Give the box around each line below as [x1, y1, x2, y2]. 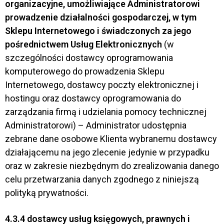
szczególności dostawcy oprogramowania [5, 52, 173, 63]
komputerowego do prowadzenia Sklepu [5, 65, 164, 76]
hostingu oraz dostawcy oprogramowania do [5, 92, 181, 103]
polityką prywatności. [5, 187, 88, 198]
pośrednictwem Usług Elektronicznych [5, 38, 162, 49]
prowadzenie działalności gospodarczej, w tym [5, 11, 196, 22]
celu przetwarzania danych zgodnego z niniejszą [5, 173, 199, 184]
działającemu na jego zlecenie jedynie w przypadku [5, 146, 209, 157]
